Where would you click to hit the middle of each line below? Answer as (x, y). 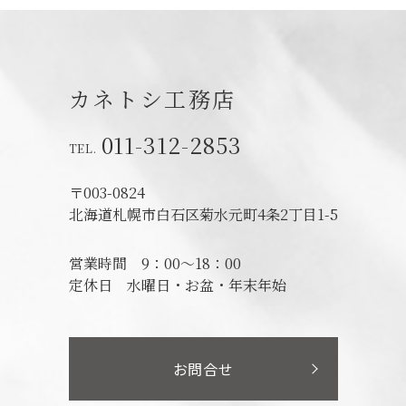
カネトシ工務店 (152, 98)
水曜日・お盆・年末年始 (206, 285)
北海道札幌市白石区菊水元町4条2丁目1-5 (203, 214)
